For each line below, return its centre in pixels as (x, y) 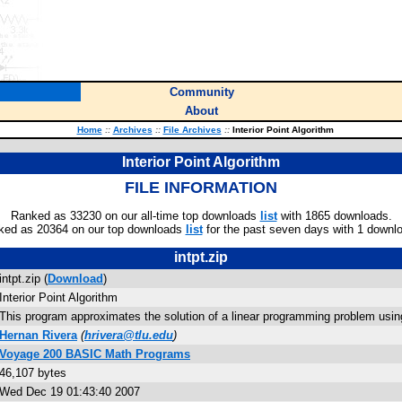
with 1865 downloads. (334, 216)
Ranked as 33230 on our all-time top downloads (135, 216)
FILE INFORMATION (201, 188)
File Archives (192, 130)
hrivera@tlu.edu (129, 335)
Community (201, 92)
